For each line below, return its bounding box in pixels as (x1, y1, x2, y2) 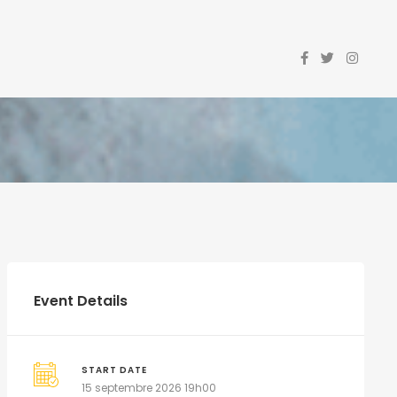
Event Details (33, 291, 128, 311)
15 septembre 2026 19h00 (82, 380, 217, 395)
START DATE (82, 364, 148, 376)
